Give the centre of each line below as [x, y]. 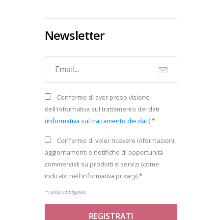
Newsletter [75, 35]
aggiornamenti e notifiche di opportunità [104, 152]
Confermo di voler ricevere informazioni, [116, 140]
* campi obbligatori [65, 192]
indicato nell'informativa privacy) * [94, 176]
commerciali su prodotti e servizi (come [102, 164]
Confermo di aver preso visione [103, 97]
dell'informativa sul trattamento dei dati [102, 109]
